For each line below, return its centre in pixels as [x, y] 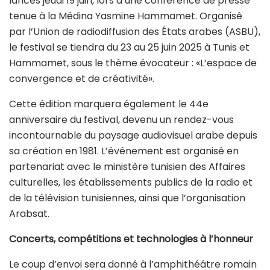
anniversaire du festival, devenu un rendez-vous [121, 119]
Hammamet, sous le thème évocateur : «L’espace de [133, 63]
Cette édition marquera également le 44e [109, 104]
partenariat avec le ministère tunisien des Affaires [127, 166]
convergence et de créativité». [82, 78]
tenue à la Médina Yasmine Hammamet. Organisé [126, 16]
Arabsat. [29, 213]
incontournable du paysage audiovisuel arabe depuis [133, 135]
